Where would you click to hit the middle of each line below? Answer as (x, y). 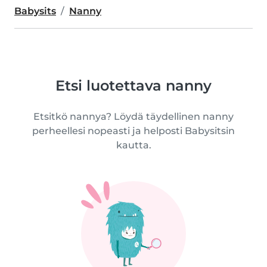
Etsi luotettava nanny (133, 86)
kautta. (133, 145)
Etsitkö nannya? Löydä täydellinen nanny (133, 117)
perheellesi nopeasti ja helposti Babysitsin (133, 131)
